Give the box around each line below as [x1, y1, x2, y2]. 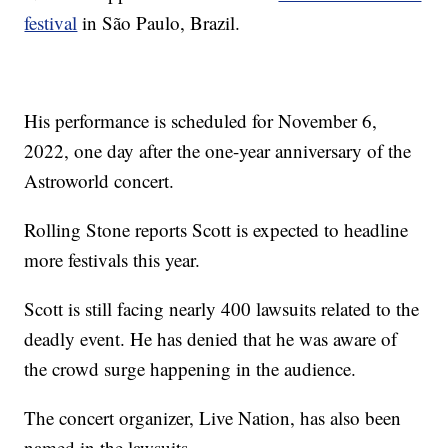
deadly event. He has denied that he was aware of [24, 326, 398, 352]
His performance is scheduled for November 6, [24, 108, 378, 134]
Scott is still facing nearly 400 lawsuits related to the [24, 296, 420, 322]
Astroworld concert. [24, 168, 175, 194]
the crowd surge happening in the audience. [24, 356, 357, 382]
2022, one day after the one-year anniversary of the [24, 138, 412, 164]
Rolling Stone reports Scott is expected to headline [24, 217, 409, 243]
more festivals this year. [24, 247, 201, 273]
